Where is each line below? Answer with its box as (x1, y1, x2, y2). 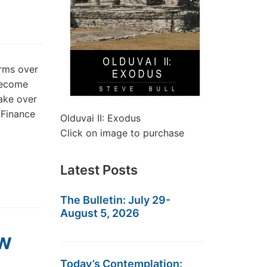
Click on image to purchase (60, 127, 184, 139)
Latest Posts (60, 162, 138, 178)
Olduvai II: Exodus (60, 112, 141, 124)
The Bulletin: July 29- (60, 194, 170, 206)
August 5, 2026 (60, 207, 139, 219)
